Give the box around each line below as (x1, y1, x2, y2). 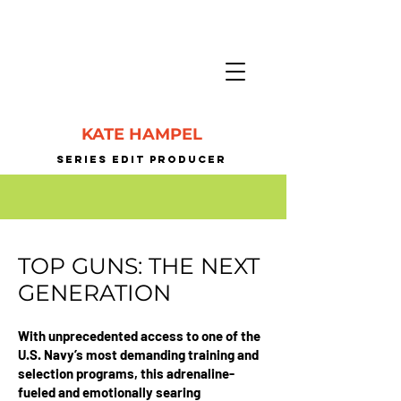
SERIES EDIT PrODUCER (56, 153, 231, 166)
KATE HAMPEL (81, 124, 202, 144)
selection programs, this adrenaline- (18, 365, 235, 381)
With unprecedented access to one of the (18, 328, 260, 344)
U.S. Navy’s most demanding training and (18, 346, 259, 363)
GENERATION (18, 279, 171, 306)
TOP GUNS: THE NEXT (18, 252, 260, 279)
